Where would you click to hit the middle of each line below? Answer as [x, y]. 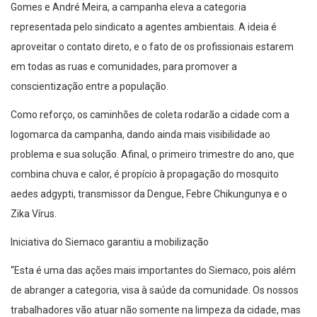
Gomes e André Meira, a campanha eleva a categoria [128, 7]
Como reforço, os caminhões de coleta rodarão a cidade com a [150, 115]
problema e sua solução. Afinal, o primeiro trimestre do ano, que [152, 155]
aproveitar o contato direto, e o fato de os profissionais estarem [152, 47]
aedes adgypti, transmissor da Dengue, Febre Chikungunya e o [149, 194]
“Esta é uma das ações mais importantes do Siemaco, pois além [153, 271]
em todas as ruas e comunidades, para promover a [124, 67]
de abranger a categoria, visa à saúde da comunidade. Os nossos [155, 290]
